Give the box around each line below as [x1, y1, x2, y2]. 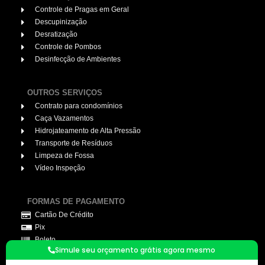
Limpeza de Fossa [34, 151, 94, 160]
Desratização [34, 30, 77, 39]
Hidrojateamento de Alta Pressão [34, 127, 141, 135]
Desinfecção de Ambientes [34, 55, 121, 64]
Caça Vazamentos [34, 114, 93, 123]
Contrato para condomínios [34, 102, 122, 111]
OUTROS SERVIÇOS [27, 88, 102, 97]
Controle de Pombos [34, 43, 101, 51]
